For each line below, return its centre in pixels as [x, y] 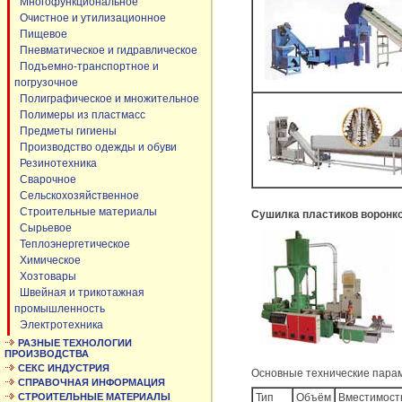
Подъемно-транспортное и [87, 66]
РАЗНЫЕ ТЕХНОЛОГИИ [75, 343]
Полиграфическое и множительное [107, 99]
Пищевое [41, 34]
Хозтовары [45, 276]
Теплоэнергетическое [72, 244]
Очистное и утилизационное [90, 18]
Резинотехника [56, 163]
